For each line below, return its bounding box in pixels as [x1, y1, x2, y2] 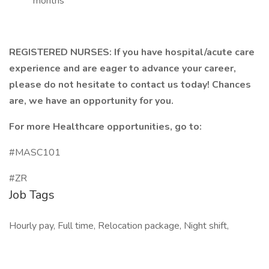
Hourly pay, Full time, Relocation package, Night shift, [9, 219, 229, 232]
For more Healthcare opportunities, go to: [9, 120, 202, 133]
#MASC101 [9, 146, 61, 159]
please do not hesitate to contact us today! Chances [9, 78, 251, 91]
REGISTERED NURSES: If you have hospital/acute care [9, 46, 255, 59]
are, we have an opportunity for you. [9, 94, 174, 107]
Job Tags [9, 187, 55, 203]
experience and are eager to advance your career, [9, 62, 236, 75]
